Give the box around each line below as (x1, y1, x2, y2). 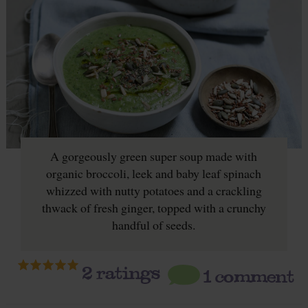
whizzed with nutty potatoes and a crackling (45, 181, 262, 199)
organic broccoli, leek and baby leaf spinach (46, 164, 262, 181)
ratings (92, 259, 161, 285)
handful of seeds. (112, 216, 196, 233)
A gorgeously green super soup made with (50, 147, 258, 164)
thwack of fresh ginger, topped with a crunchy (41, 199, 266, 216)
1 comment (203, 263, 295, 288)
